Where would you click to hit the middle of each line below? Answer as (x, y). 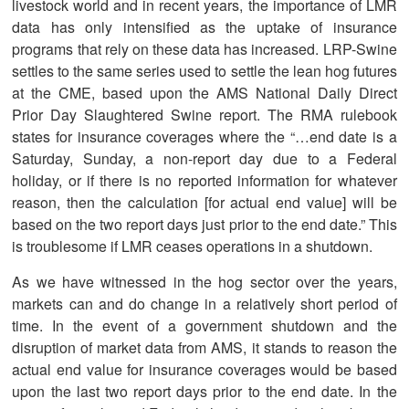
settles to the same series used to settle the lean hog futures (204, 70)
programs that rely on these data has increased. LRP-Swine (204, 48)
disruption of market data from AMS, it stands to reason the (204, 347)
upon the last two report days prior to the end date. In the (204, 391)
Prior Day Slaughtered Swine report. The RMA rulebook (204, 114)
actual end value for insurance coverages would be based (204, 369)
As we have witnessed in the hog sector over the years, (204, 281)
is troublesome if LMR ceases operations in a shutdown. (193, 246)
